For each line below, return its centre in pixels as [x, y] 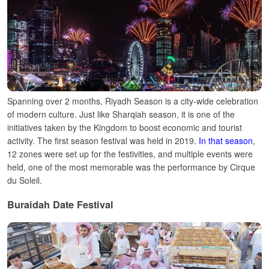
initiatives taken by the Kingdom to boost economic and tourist [125, 128]
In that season [226, 141]
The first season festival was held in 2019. [118, 141]
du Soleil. [25, 180]
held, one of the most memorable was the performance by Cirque [131, 167]
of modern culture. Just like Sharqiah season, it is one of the [121, 114]
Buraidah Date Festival [60, 204]
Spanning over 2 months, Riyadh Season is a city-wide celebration [133, 101]
